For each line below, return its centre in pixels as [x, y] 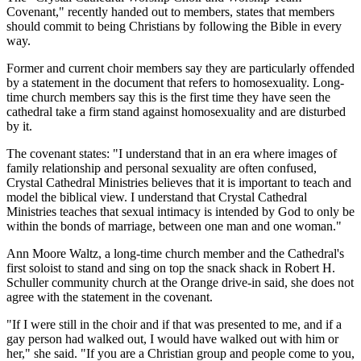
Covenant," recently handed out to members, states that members [170, 12]
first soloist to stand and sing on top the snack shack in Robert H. [171, 268]
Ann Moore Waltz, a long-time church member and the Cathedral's [175, 254]
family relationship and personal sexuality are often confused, [162, 168]
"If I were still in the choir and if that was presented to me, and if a [174, 325]
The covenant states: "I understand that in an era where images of [172, 154]
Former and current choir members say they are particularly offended [180, 68]
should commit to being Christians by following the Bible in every [174, 27]
